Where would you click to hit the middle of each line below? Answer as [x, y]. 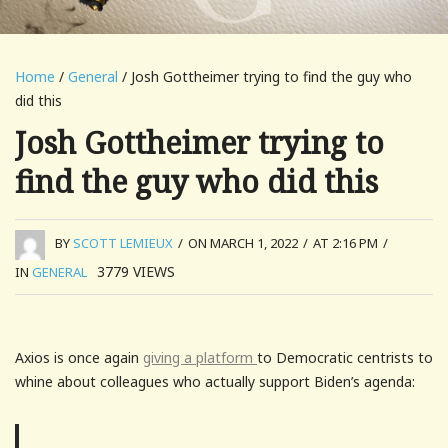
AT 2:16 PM [345, 243]
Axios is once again [79, 357]
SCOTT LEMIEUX [123, 243]
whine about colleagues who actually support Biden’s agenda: [215, 381]
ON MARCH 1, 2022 [243, 243]
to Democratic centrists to [345, 357]
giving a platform [200, 357]
